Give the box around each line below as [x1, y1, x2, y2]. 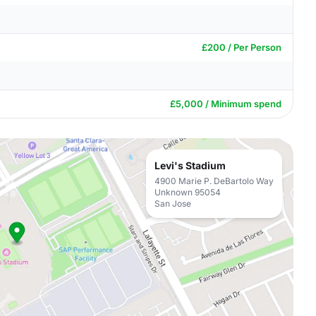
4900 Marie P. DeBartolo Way [154, 176, 274, 186]
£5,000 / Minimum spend [170, 98, 281, 109]
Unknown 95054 [154, 187, 221, 197]
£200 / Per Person [202, 42, 281, 53]
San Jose [154, 198, 191, 209]
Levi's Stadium [154, 159, 226, 171]
